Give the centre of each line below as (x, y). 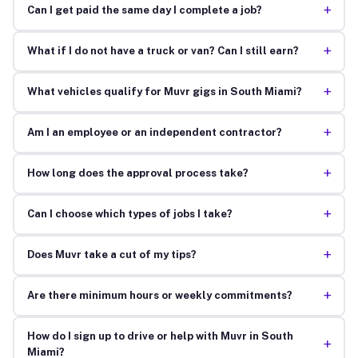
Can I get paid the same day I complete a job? (144, 10)
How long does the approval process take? (137, 173)
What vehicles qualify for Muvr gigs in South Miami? (164, 92)
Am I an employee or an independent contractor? (154, 133)
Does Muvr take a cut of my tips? (111, 255)
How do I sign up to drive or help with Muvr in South (160, 336)
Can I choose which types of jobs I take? (129, 214)
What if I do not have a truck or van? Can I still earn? (163, 51)
